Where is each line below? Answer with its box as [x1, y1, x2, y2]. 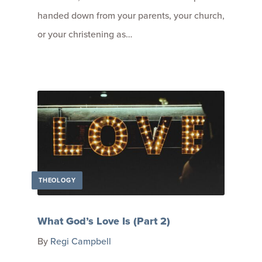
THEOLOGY [39, 175, 76, 185]
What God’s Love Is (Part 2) [37, 213, 170, 229]
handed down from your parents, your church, [37, 8, 225, 22]
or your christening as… [37, 27, 132, 41]
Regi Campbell [50, 235, 111, 249]
